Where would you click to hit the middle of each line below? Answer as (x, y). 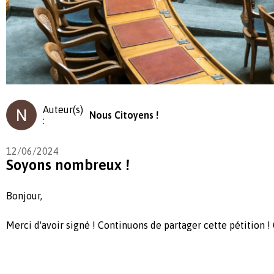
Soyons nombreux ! (68, 165)
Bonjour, (24, 195)
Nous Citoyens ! (124, 115)
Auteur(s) (63, 109)
